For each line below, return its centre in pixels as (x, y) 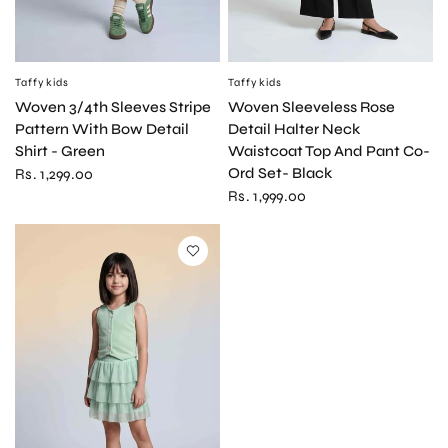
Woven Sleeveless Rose (311, 107)
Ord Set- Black (280, 173)
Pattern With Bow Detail (102, 129)
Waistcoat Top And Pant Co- (329, 151)
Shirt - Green (60, 151)
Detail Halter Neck (294, 129)
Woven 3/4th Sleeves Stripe (113, 107)
